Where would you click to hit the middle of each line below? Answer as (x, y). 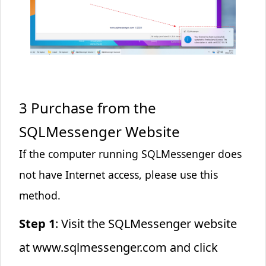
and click (192, 247)
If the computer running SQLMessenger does (130, 153)
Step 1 (37, 223)
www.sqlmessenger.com (99, 247)
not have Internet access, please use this (118, 174)
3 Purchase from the (87, 107)
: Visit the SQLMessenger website (146, 223)
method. (39, 195)
